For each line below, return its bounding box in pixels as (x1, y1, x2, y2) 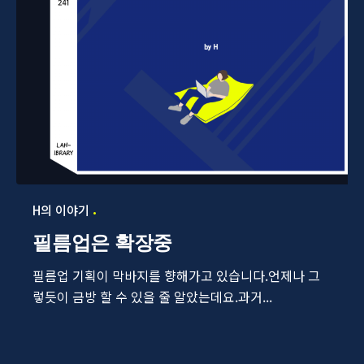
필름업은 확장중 (32, 231, 173, 255)
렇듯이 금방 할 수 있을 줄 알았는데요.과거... (32, 287, 272, 307)
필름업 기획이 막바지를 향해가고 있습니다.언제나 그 (32, 266, 320, 286)
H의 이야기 (32, 201, 89, 219)
